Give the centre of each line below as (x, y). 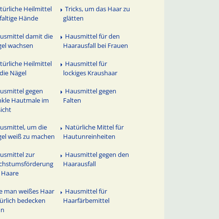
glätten (74, 18)
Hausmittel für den (93, 36)
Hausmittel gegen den (97, 155)
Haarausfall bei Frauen (96, 45)
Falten (72, 100)
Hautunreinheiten (89, 137)
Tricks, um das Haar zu (98, 9)
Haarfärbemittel (87, 201)
